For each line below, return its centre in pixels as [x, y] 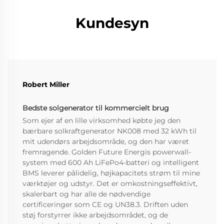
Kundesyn [112, 23]
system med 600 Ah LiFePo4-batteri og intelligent [111, 163]
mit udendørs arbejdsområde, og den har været [106, 142]
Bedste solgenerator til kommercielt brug [96, 108]
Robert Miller [46, 85]
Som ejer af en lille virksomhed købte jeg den [101, 121]
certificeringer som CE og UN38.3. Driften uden [105, 205]
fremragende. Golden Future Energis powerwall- [107, 152]
